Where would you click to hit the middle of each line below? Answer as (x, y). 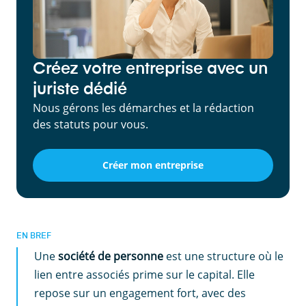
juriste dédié (80, 89)
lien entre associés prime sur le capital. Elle (144, 274)
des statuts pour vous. (91, 124)
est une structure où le (223, 256)
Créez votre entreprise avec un (150, 69)
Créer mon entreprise (153, 165)
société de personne (111, 256)
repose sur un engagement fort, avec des (140, 293)
